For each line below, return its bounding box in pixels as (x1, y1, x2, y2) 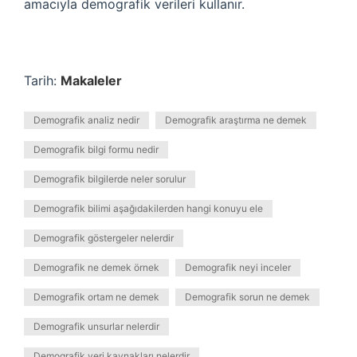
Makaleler (61, 73, 122, 88)
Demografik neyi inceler (185, 261, 291, 273)
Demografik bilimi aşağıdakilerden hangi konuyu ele (33, 202, 263, 214)
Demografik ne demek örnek (33, 261, 159, 273)
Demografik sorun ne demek (185, 291, 310, 303)
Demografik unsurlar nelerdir (33, 320, 159, 332)
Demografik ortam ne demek (33, 291, 159, 303)
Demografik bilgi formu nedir (33, 143, 159, 155)
